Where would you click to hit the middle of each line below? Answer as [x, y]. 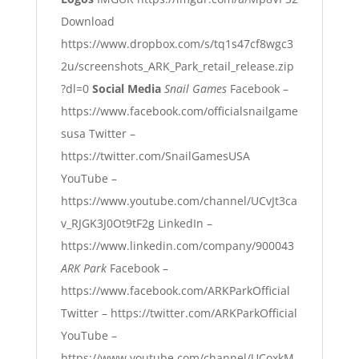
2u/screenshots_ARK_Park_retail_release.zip [177, 66]
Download [87, 21]
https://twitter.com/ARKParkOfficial [204, 313]
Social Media [126, 88]
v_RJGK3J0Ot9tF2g [107, 223]
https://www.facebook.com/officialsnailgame [179, 111]
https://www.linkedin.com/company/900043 [177, 245]
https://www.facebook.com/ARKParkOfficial [175, 290]
